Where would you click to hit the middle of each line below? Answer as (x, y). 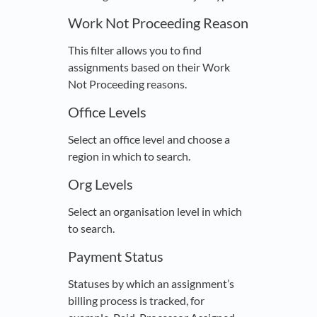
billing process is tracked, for (136, 301)
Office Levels (107, 112)
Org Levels (100, 184)
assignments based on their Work (149, 67)
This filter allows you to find (135, 50)
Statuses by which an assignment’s (151, 284)
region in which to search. (129, 156)
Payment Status (116, 257)
